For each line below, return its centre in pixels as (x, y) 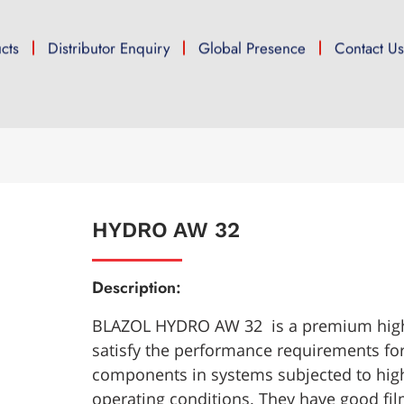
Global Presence (252, 48)
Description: (137, 288)
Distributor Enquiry (109, 48)
